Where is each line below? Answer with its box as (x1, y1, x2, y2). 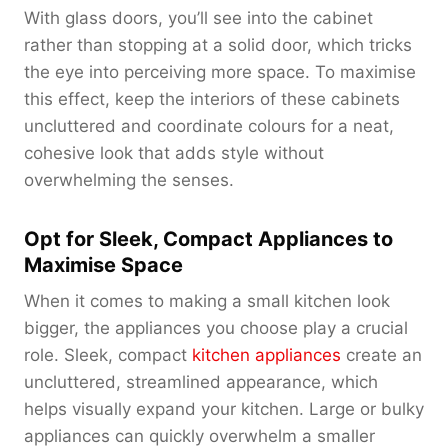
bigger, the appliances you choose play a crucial (24, 317, 408, 338)
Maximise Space (24, 252, 183, 277)
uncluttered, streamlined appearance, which (24, 371, 378, 392)
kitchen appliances (192, 344, 341, 365)
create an (341, 344, 422, 365)
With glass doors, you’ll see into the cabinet (24, 7, 373, 28)
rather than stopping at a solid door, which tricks (24, 34, 412, 55)
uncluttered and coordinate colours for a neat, (24, 115, 394, 136)
